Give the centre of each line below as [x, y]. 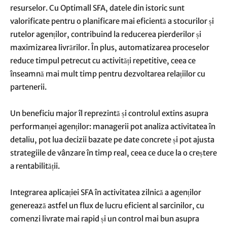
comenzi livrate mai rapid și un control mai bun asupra [105, 219]
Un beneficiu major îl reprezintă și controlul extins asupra [109, 113]
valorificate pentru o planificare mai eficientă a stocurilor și [112, 21]
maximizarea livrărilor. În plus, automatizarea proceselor [110, 47]
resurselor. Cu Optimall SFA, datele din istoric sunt [97, 8]
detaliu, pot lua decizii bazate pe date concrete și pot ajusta [112, 140]
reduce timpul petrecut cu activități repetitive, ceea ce [103, 61]
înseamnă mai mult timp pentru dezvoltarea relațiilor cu [108, 74]
